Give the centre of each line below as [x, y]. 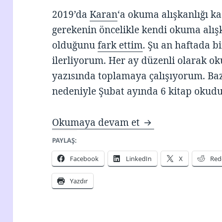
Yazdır [79, 181]
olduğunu [75, 45]
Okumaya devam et [97, 122]
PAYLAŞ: [65, 140]
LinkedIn [139, 158]
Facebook [84, 158]
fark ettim [120, 45]
